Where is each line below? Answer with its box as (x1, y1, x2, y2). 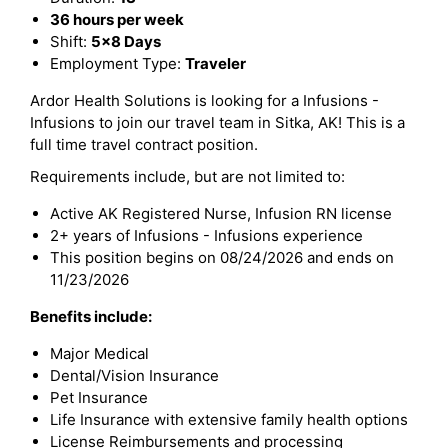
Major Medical (50, 344, 149, 363)
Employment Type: (50, 54, 185, 73)
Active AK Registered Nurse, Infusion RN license (50, 204, 392, 223)
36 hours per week (50, 10, 184, 29)
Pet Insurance (50, 388, 148, 407)
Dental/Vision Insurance (50, 366, 219, 385)
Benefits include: (30, 307, 152, 326)
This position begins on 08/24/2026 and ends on (50, 248, 394, 267)
